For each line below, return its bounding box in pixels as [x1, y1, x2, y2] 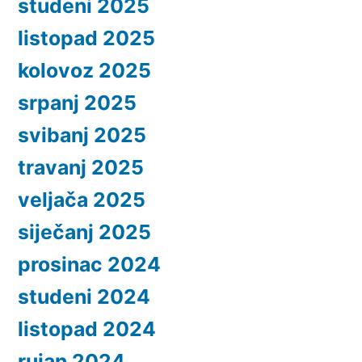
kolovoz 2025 [18, 57, 151, 82]
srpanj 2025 [18, 90, 137, 115]
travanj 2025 [18, 154, 144, 179]
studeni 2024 [18, 284, 150, 309]
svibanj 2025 [18, 122, 146, 147]
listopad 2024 [18, 316, 156, 341]
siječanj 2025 [18, 219, 151, 244]
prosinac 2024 [18, 251, 161, 276]
